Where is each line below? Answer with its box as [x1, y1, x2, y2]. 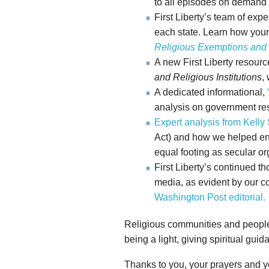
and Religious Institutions [154, 72, 262, 83]
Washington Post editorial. [154, 192, 265, 203]
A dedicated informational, [154, 87, 267, 98]
